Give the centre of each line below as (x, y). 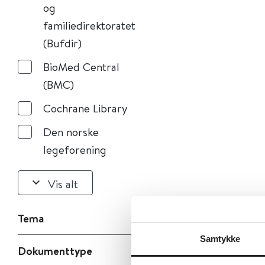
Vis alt (63, 183)
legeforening (75, 149)
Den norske (71, 132)
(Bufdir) (62, 43)
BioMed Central (81, 67)
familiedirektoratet (89, 25)
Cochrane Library (85, 108)
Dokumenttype (55, 251)
